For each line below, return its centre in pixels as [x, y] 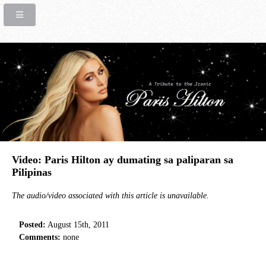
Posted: [33, 225]
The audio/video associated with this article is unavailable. [110, 196]
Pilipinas [32, 172]
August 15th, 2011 [78, 225]
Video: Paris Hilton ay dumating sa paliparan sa [123, 160]
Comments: [40, 237]
